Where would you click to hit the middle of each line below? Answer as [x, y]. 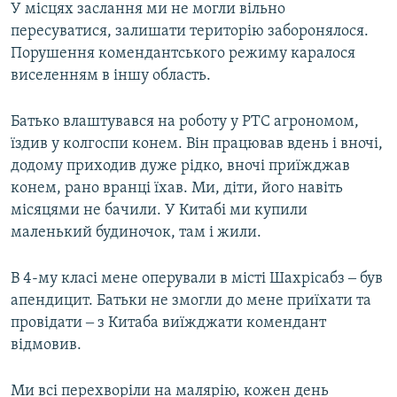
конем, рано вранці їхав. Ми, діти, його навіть [177, 189]
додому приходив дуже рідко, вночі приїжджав [180, 167]
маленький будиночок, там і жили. [136, 233]
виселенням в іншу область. [111, 76]
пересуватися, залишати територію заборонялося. [190, 32]
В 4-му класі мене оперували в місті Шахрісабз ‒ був [197, 279]
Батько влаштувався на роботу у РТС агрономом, [185, 122]
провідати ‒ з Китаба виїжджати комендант [168, 323]
